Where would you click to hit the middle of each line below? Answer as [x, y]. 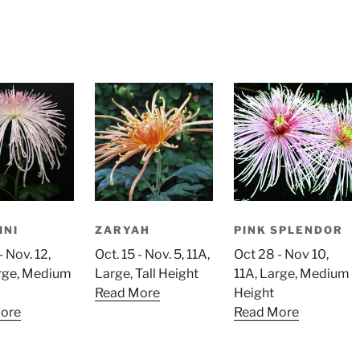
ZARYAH [122, 229]
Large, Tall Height [146, 273]
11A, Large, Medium [291, 273]
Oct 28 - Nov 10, [281, 254]
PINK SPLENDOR [288, 229]
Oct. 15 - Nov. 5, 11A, [152, 254]
